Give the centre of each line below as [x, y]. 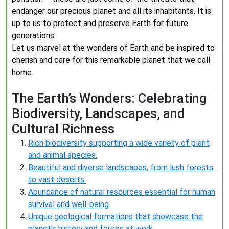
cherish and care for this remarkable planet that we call [111, 60]
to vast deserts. [57, 180]
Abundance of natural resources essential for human [122, 192]
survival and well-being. [69, 204]
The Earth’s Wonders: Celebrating [109, 98]
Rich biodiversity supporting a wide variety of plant [119, 143]
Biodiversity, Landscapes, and [98, 114]
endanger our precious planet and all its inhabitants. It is [111, 11]
